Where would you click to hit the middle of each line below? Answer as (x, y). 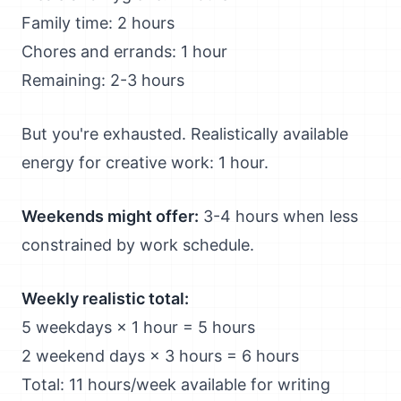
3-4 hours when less (278, 216)
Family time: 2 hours (98, 23)
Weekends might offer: (110, 216)
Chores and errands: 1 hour (124, 51)
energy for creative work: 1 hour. (145, 162)
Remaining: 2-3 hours (103, 80)
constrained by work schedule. (138, 245)
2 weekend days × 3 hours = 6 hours (160, 356)
